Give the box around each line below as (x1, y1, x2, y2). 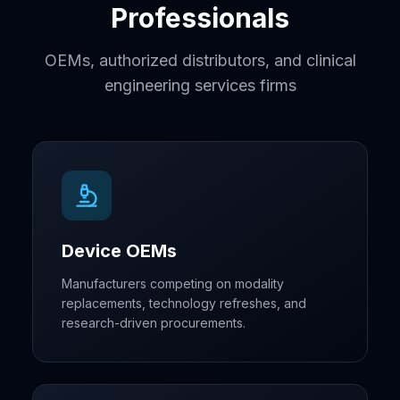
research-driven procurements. (62, 315, 246, 330)
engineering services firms (104, 76, 296, 95)
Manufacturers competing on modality (62, 276, 284, 291)
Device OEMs (62, 240, 177, 262)
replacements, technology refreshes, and (62, 296, 306, 311)
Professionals (111, 2, 289, 34)
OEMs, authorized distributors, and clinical (44, 51, 356, 70)
